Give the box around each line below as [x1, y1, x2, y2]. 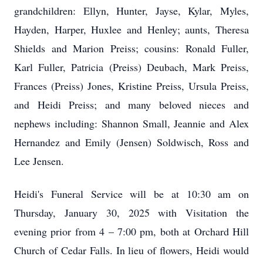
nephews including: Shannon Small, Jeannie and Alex [14, 116, 249, 130]
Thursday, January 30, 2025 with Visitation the [14, 205, 249, 220]
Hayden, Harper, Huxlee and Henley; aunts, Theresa [14, 22, 249, 36]
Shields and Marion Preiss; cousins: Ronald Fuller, [14, 41, 249, 55]
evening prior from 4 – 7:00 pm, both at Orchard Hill [14, 224, 249, 238]
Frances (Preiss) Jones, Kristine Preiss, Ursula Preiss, [14, 79, 249, 93]
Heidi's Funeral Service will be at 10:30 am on [14, 187, 249, 201]
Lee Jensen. [14, 154, 64, 168]
